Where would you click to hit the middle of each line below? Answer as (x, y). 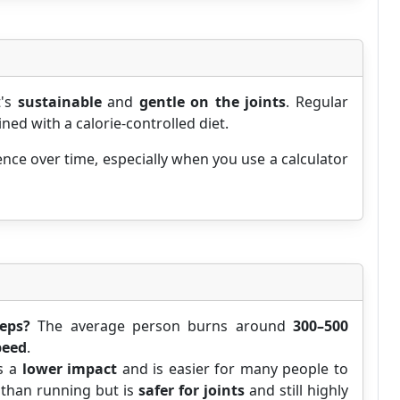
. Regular (317, 102)
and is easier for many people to (233, 369)
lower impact (70, 369)
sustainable (59, 102)
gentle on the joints (212, 102)
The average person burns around (162, 326)
